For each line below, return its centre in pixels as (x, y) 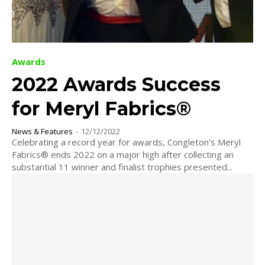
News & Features (42, 131)
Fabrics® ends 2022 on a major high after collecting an (123, 154)
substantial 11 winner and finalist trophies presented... (122, 167)
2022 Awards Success (116, 84)
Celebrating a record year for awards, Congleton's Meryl (126, 142)
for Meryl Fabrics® (101, 108)
